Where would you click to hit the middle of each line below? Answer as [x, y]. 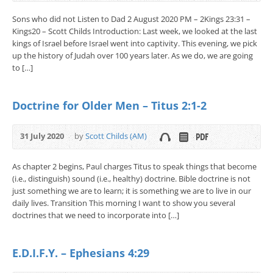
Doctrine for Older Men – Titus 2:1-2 [109, 105]
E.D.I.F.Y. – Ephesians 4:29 [81, 253]
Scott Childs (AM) [116, 136]
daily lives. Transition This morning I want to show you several [124, 203]
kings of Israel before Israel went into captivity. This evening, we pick [135, 43]
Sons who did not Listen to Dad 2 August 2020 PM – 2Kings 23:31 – [131, 19]
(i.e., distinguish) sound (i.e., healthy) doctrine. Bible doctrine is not [131, 178]
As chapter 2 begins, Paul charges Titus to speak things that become [134, 166]
